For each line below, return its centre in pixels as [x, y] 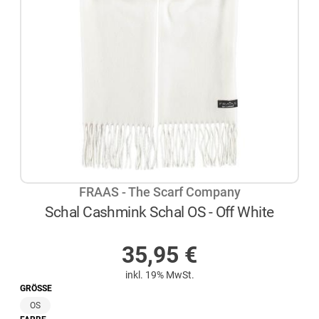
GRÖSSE [34, 288]
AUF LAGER [167, 231]
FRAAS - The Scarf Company [159, 193]
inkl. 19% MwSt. [159, 274]
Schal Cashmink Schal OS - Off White [159, 211]
